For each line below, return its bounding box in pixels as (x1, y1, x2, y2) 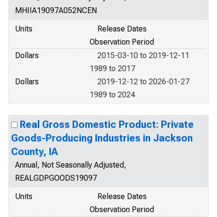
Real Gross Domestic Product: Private (20, 119, 194, 130)
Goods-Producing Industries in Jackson (11, 132, 193, 144)
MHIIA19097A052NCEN (15, 6, 97, 15)
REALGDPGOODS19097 (15, 173, 97, 183)
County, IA (11, 146, 58, 157)
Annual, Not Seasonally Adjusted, (15, 160, 126, 170)
